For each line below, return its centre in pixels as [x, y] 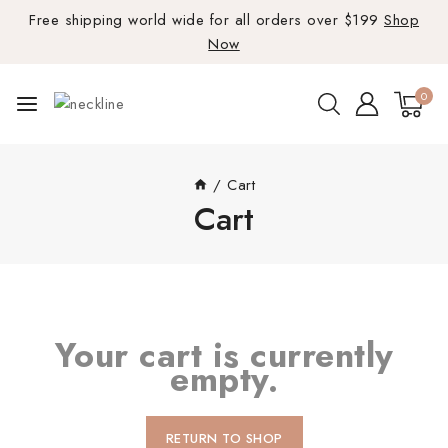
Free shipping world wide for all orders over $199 [206, 20]
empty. [224, 379]
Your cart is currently [224, 355]
